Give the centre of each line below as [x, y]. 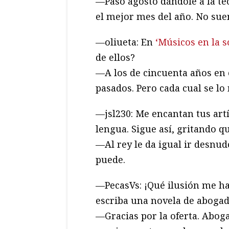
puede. [110, 159]
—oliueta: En [125, 42]
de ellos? [115, 57]
